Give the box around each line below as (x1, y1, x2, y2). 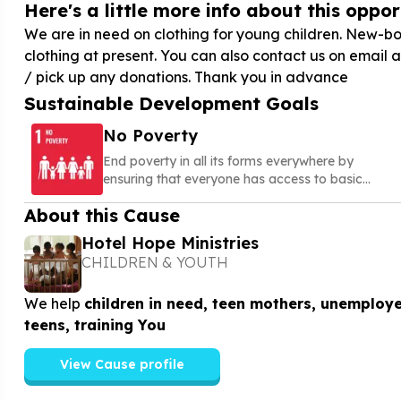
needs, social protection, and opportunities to (102, 189, 375, 205)
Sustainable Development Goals (23, 92, 319, 115)
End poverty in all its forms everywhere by (102, 153, 354, 169)
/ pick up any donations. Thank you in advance (23, 68, 348, 86)
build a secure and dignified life (102, 207, 289, 223)
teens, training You (23, 315, 166, 334)
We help (23, 294, 84, 312)
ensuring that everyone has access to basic (102, 171, 363, 187)
